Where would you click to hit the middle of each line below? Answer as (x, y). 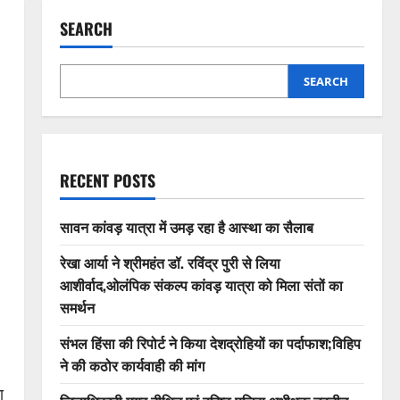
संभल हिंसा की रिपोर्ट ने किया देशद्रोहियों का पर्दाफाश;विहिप (210, 343)
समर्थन (77, 307)
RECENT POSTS (107, 180)
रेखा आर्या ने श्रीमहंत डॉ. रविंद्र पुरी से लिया (170, 262)
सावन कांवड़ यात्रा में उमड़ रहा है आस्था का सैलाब (186, 227)
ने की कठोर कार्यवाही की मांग (132, 365)
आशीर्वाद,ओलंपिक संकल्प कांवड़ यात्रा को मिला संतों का (201, 285)
